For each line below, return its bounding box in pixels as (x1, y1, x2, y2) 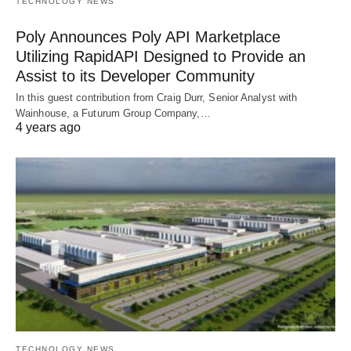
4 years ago (16, 121, 81, 135)
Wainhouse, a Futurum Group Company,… (16, 107, 211, 120)
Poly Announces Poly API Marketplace (16, 28, 280, 46)
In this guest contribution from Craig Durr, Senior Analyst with (16, 92, 298, 104)
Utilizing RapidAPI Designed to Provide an (16, 48, 306, 66)
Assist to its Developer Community (16, 67, 255, 85)
